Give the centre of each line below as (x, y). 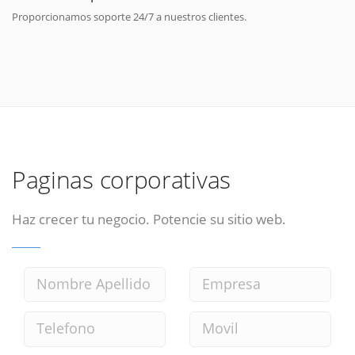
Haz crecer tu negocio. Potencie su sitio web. (149, 219)
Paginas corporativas (121, 180)
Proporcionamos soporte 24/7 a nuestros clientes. (129, 16)
